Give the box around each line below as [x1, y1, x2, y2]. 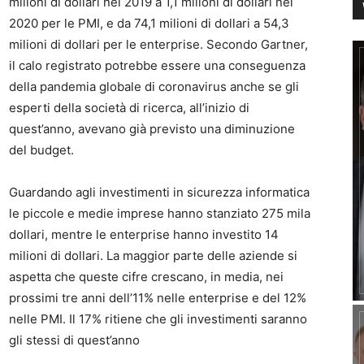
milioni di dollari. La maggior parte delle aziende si [9, 248, 297, 263]
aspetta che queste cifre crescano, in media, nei [9, 269, 284, 284]
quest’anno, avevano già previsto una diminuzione [9, 121, 295, 136]
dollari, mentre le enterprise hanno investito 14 [9, 227, 279, 242]
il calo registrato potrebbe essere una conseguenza [9, 58, 305, 73]
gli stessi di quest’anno [9, 332, 140, 348]
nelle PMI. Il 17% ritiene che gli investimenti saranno [9, 311, 307, 327]
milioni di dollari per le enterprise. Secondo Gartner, [9, 37, 308, 52]
